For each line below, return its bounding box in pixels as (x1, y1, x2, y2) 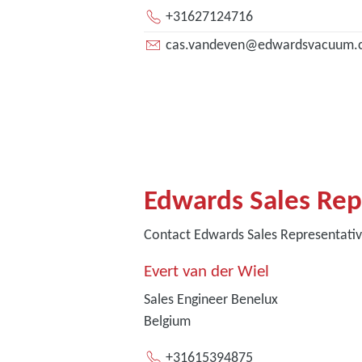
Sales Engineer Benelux (143, 290, 278, 309)
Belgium (143, 312, 191, 330)
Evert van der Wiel (143, 260, 269, 282)
